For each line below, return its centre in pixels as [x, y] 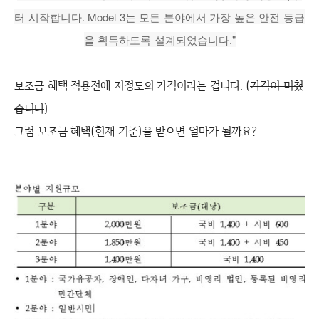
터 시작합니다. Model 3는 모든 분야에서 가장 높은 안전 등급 [159, 17]
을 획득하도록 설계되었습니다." [159, 40]
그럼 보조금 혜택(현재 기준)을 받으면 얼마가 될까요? [136, 132]
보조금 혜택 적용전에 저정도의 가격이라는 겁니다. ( [132, 86]
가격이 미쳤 [277, 86]
